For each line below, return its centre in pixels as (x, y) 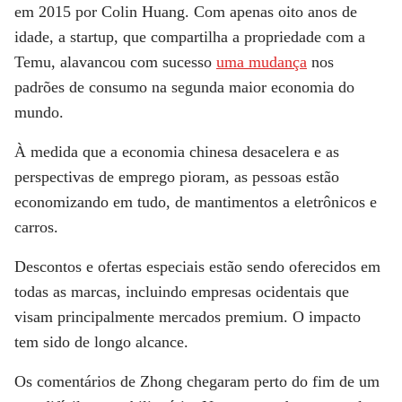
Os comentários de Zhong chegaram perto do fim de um (197, 382)
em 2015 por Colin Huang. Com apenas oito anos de (186, 12)
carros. (36, 227)
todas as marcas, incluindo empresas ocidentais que (182, 292)
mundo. (39, 113)
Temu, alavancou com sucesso (115, 62)
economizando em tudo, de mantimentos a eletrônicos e (196, 202)
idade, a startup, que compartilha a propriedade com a (190, 37)
